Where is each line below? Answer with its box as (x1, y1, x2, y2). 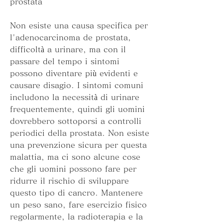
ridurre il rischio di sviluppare (10, 177, 129, 185)
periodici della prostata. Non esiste (10, 129, 149, 137)
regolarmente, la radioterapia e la (10, 213, 143, 221)
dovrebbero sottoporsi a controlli (10, 117, 141, 125)
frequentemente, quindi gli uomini (10, 105, 145, 113)
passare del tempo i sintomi (10, 57, 119, 66)
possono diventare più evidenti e (10, 69, 138, 78)
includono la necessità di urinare (10, 93, 139, 102)
